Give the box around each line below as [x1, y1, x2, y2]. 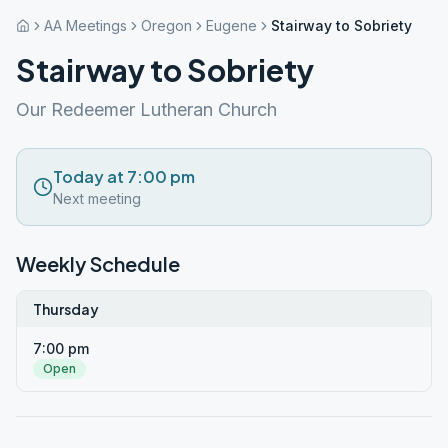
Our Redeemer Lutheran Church [16, 99, 277, 120]
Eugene [206, 17, 257, 34]
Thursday [33, 300, 99, 318]
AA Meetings [44, 17, 127, 34]
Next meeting [53, 190, 141, 207]
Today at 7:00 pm [53, 166, 195, 187]
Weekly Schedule [16, 251, 180, 276]
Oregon [141, 17, 192, 34]
